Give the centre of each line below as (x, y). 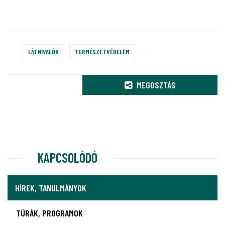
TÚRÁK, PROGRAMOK (49, 213)
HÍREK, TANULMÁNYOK (51, 188)
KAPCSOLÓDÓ (68, 157)
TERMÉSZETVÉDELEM (102, 51)
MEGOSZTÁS (155, 85)
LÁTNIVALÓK (43, 51)
